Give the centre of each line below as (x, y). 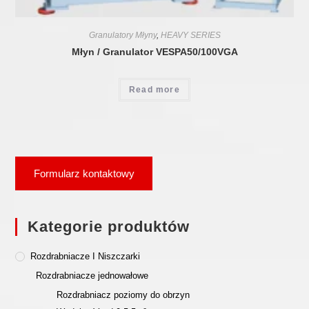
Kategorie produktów (109, 227)
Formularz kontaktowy (84, 173)
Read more (154, 89)
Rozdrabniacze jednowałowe (92, 276)
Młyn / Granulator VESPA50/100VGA (154, 51)
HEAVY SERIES (190, 35)
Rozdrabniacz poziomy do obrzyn (123, 295)
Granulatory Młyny (122, 35)
